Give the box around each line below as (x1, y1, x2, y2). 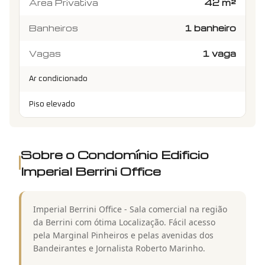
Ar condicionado (29, 75, 88, 83)
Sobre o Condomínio (20, 146, 161, 162)
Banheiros (29, 22, 78, 33)
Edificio (160, 146, 209, 162)
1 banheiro (185, 22, 236, 33)
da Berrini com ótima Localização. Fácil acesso (33, 216, 215, 228)
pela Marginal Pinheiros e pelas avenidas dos (33, 229, 214, 241)
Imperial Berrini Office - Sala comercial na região (33, 203, 227, 215)
